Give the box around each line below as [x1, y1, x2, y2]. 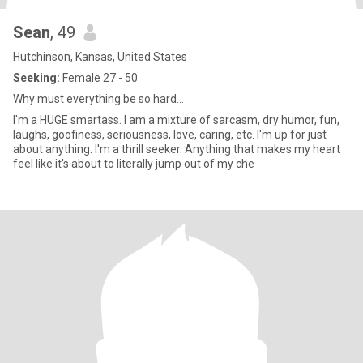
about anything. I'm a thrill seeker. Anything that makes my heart [13, 143, 185, 156]
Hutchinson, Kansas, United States [13, 50, 187, 63]
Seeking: [13, 71, 60, 84]
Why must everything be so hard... [13, 92, 184, 105]
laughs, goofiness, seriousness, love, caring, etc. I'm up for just [13, 128, 327, 141]
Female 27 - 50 [60, 71, 138, 84]
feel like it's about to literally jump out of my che [13, 157, 254, 170]
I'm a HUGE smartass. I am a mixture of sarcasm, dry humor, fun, [13, 113, 340, 126]
